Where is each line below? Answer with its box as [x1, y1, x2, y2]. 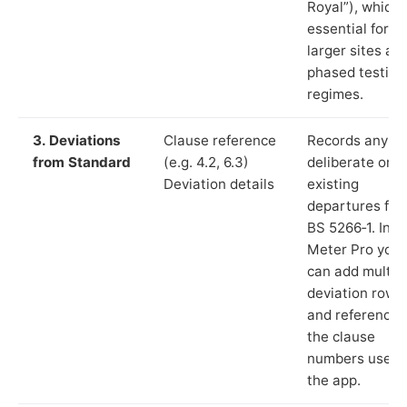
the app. [307, 371, 361, 389]
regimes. [307, 84, 363, 103]
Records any [307, 131, 388, 149]
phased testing [307, 63, 405, 81]
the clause [307, 327, 375, 345]
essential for [307, 19, 389, 37]
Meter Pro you [307, 240, 401, 258]
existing [307, 174, 359, 193]
